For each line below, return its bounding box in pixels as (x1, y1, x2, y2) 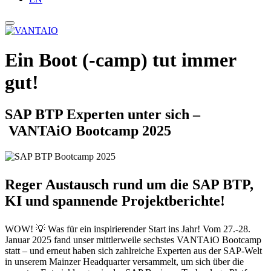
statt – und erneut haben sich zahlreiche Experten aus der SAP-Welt (5, 246, 262, 256)
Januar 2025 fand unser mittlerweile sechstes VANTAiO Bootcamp (5, 235, 261, 246)
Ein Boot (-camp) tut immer (5, 49, 236, 71)
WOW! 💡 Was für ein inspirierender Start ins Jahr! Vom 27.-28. (5, 224, 250, 235)
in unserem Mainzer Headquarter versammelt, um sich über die (5, 256, 244, 267)
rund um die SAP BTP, (113, 177, 253, 193)
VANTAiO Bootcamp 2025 (5, 123, 171, 139)
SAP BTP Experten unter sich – (5, 106, 200, 123)
